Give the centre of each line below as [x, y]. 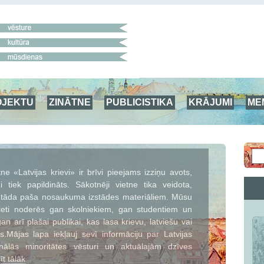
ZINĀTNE [70, 102]
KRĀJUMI [210, 102]
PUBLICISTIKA [140, 102]
